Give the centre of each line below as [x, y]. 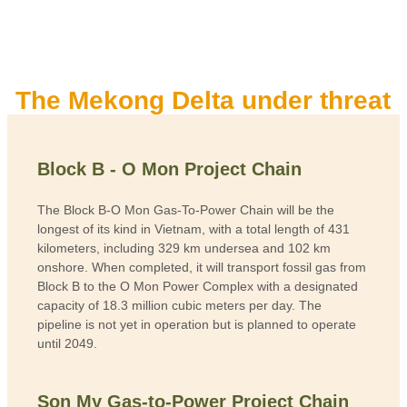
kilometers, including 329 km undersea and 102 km [184, 248]
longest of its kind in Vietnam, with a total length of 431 [194, 229]
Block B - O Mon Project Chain [170, 169]
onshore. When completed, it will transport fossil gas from [202, 268]
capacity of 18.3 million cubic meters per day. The [180, 306]
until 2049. [68, 344]
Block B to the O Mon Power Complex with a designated [198, 287]
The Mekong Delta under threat [203, 100]
